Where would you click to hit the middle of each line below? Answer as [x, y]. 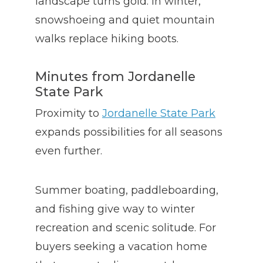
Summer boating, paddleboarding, [127, 190]
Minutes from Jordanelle [115, 77]
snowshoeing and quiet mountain [125, 20]
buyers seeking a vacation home [121, 247]
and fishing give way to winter [115, 209]
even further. [69, 151]
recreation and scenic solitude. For [126, 228]
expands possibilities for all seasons [129, 132]
